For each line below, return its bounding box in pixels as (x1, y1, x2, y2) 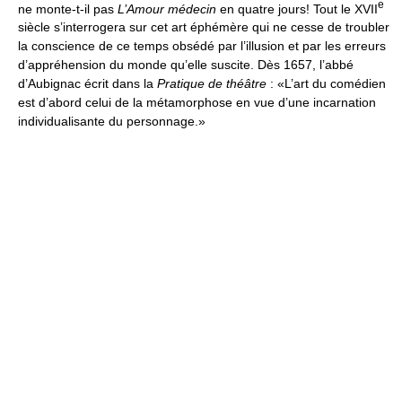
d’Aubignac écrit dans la (18, 76, 157, 92)
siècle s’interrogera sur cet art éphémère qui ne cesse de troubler (18, 20, 389, 35)
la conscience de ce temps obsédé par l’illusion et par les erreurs (18, 39, 386, 54)
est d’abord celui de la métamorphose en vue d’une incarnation (18, 95, 376, 110)
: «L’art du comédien (267, 76, 386, 92)
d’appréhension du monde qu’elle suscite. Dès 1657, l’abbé (18, 57, 354, 73)
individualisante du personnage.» (18, 114, 205, 129)
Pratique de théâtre (157, 76, 267, 92)
